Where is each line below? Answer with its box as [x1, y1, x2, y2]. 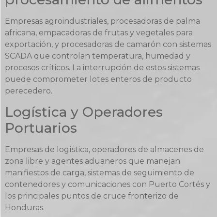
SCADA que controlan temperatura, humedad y [5, 51, 190, 61]
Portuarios [5, 119, 77, 136]
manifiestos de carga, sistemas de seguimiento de [5, 168, 194, 177]
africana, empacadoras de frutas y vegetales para [5, 28, 193, 38]
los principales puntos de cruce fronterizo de [5, 191, 179, 201]
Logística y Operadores [5, 103, 163, 120]
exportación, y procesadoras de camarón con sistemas [5, 40, 211, 49]
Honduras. [5, 202, 45, 212]
